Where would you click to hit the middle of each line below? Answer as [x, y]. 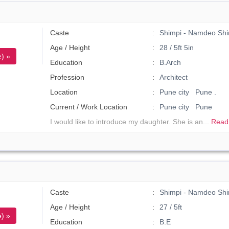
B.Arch [170, 62]
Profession [67, 77]
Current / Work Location [89, 107]
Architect [173, 77]
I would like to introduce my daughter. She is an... [131, 122]
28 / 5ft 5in [176, 48]
